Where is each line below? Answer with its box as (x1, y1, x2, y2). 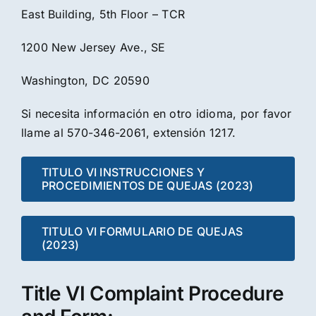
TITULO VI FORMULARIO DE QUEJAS (41, 224, 243, 238)
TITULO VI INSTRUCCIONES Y (41, 164, 205, 179)
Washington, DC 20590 (20, 73, 150, 87)
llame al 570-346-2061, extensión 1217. (20, 125, 236, 140)
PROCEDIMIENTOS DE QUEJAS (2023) (41, 178, 254, 193)
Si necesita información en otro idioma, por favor (20, 106, 292, 121)
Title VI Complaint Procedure (20, 281, 284, 305)
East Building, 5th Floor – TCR (20, 6, 186, 21)
